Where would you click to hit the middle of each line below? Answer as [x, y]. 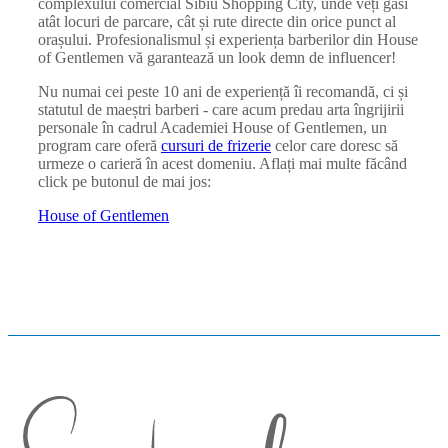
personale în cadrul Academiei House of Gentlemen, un [212, 128]
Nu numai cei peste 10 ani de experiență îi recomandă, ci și [223, 92]
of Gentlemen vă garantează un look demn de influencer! [217, 58]
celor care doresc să [334, 146]
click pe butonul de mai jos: [124, 182]
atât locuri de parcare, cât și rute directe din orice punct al [217, 22]
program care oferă [99, 146]
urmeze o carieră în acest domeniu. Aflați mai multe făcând [222, 164]
